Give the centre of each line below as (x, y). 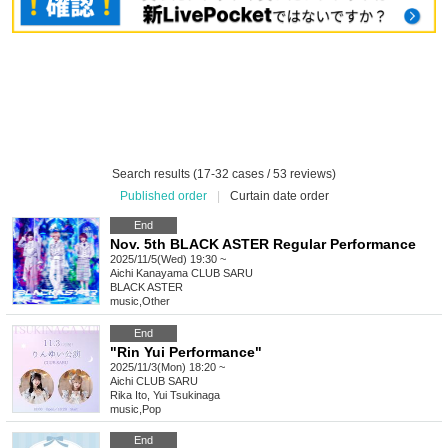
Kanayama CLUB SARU (194, 273)
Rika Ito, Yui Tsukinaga (165, 395)
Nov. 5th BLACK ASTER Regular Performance (263, 244)
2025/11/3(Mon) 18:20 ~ (167, 367)
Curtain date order (279, 196)
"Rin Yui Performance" (186, 352)
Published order (163, 196)
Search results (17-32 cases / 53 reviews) (224, 174)
